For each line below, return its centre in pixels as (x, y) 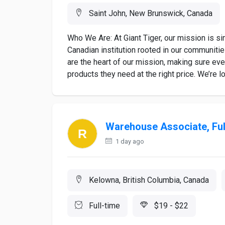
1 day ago (129, 141)
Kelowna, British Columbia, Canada (148, 180)
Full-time (103, 206)
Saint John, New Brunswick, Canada (150, 13)
